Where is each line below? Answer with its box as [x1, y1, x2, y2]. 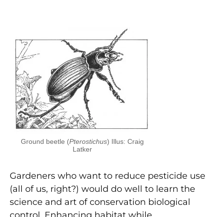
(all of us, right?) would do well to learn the [10, 183, 195, 194]
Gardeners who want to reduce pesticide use [10, 170, 205, 181]
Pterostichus [69, 137, 107, 145]
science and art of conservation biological [10, 196, 190, 207]
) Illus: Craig [107, 137, 144, 145]
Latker [73, 145, 92, 153]
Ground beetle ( [21, 137, 69, 145]
